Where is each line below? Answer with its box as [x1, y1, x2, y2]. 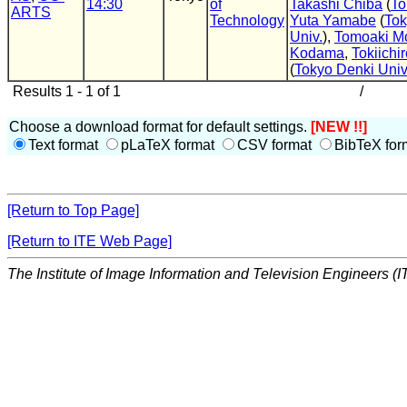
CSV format [237, 137, 315, 153]
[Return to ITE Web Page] [7, 233, 172, 249]
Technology [210, 13, 284, 28]
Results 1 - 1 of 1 [9, 84, 121, 99]
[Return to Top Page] [7, 203, 139, 218]
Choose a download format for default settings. [9, 119, 311, 134]
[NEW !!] [311, 119, 367, 134]
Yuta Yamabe [290, 13, 376, 28]
